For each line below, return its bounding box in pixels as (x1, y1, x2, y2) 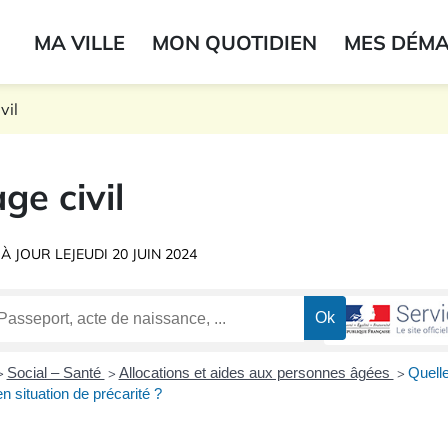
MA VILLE (34, 29, 125, 55)
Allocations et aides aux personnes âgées (118, 364, 394, 382)
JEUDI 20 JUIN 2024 (70, 245, 197, 263)
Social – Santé (6, 364, 105, 382)
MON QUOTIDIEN (152, 29, 317, 55)
